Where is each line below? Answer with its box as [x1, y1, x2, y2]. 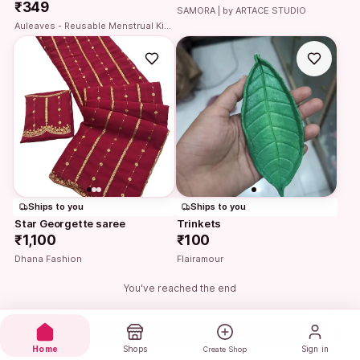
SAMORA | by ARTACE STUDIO [176, 4, 306, 16]
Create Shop [202, 345, 247, 354]
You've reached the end [124, 281, 236, 294]
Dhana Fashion [14, 252, 82, 264]
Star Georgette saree [14, 216, 125, 230]
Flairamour [176, 252, 223, 264]
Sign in [301, 344, 329, 354]
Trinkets [176, 216, 222, 230]
